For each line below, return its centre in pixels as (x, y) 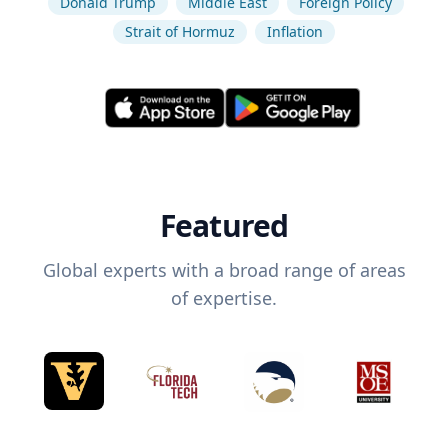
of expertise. (224, 298)
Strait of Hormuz (180, 31)
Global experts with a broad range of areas (224, 270)
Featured (224, 226)
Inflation (295, 31)
